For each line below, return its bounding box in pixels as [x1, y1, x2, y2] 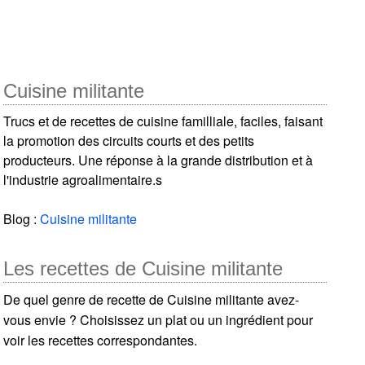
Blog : [3, 209, 41, 228]
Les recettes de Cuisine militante [3, 257, 284, 279]
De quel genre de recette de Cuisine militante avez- [3, 289, 300, 309]
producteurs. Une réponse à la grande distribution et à [3, 150, 314, 169]
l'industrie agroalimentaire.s [3, 169, 163, 189]
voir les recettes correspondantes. [3, 330, 198, 350]
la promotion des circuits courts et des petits [3, 130, 255, 150]
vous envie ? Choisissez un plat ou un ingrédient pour [3, 310, 314, 329]
